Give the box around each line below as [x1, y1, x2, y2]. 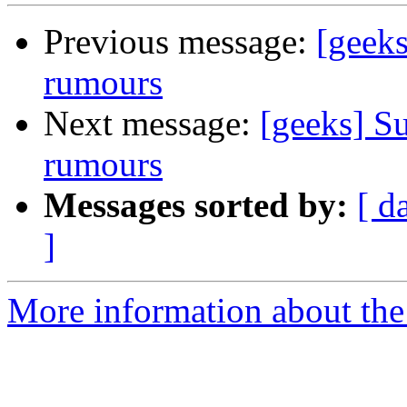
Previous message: [44, 22, 316, 62]
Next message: [44, 104, 260, 144]
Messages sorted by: [44, 185, 348, 225]
